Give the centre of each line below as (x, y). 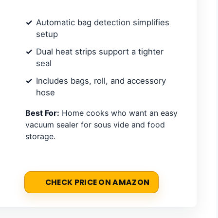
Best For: (42, 113)
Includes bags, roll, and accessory (101, 81)
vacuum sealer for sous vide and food (95, 124)
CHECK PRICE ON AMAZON (97, 182)
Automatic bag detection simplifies (103, 22)
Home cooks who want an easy (118, 113)
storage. (40, 136)
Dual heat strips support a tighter (100, 51)
